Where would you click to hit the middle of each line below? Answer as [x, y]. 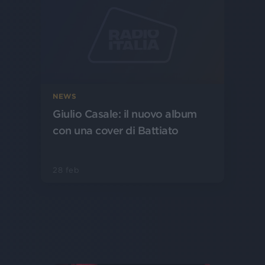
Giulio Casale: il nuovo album [125, 114]
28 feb [66, 170]
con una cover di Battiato [116, 130]
